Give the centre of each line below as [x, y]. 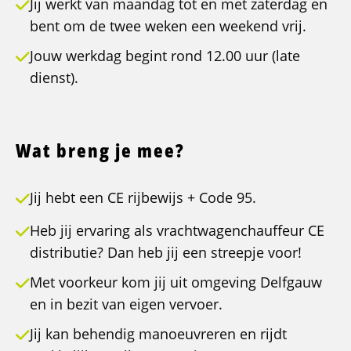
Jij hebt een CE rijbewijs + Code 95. [143, 198]
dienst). [54, 78]
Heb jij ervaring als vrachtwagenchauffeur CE [177, 231]
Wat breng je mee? [100, 150]
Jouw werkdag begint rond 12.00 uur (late [165, 56]
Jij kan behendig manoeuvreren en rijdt [158, 334]
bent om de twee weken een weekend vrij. [168, 26]
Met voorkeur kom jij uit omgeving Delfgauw [176, 282]
